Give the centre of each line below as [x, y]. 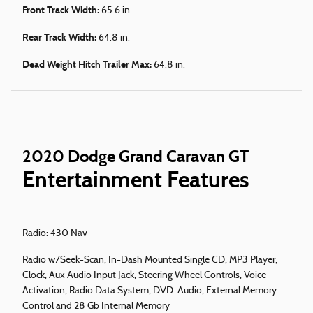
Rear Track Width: [60, 38]
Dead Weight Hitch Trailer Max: [88, 65]
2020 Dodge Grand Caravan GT [136, 156]
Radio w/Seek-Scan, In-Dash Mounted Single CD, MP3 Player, [150, 261]
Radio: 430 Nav [55, 234]
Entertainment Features [136, 180]
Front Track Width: [62, 10]
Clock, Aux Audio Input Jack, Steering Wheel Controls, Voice [144, 276]
